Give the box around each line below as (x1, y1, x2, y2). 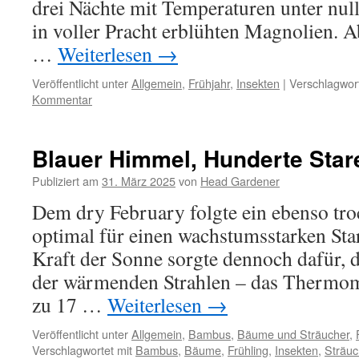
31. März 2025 (102, 172, 175, 189)
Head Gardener (200, 172, 280, 189)
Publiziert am (32, 172, 99, 189)
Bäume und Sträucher (237, 325, 349, 342)
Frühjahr (188, 75, 230, 91)
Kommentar (32, 91, 92, 107)
